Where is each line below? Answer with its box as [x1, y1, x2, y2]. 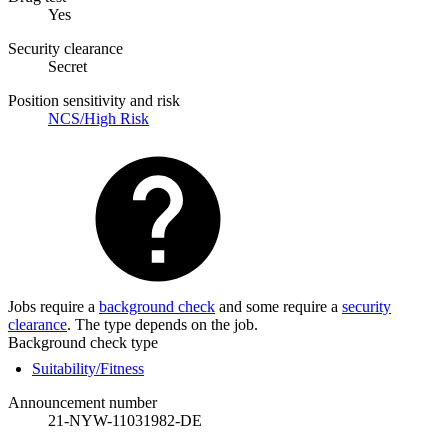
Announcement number [8, 393, 157, 411]
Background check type [8, 333, 158, 351]
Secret [48, 57, 87, 75]
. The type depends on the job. [67, 315, 258, 333]
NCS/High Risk [48, 109, 149, 127]
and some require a [215, 297, 342, 315]
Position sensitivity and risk [8, 91, 180, 109]
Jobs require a [8, 297, 99, 315]
